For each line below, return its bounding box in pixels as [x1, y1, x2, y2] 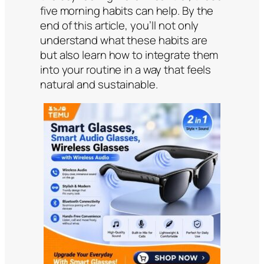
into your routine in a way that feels [40, 62, 212, 78]
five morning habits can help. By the [40, 3, 214, 19]
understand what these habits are [40, 32, 207, 48]
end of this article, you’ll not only [40, 18, 199, 34]
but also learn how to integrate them [40, 47, 219, 63]
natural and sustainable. [40, 77, 158, 93]
